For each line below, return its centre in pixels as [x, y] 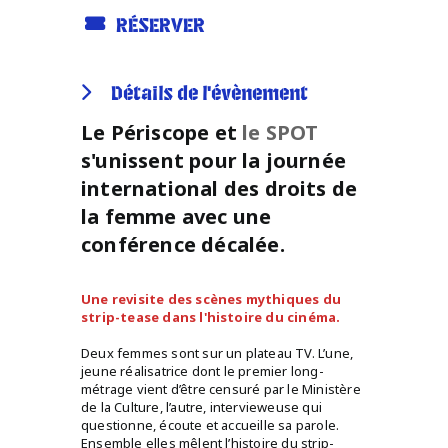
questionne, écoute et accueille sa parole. [210, 424]
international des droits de [219, 188]
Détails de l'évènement [209, 94]
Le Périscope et [162, 132]
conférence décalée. [183, 244]
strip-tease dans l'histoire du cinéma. [211, 316]
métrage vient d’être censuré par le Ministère [221, 388]
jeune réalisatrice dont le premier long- [202, 370]
